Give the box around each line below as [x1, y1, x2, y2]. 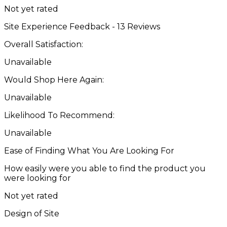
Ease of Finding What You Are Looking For [4, 145, 174, 156]
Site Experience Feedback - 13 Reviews [4, 21, 160, 31]
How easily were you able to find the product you [4, 163, 206, 173]
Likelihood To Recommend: [4, 110, 115, 120]
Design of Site [4, 208, 59, 218]
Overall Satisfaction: [4, 39, 83, 49]
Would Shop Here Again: [4, 74, 104, 85]
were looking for [4, 173, 71, 183]
